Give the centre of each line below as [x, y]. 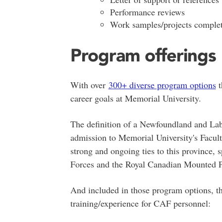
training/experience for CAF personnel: [142, 203]
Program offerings [143, 55]
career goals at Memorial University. [136, 98]
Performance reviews [147, 12]
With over [89, 84]
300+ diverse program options [162, 84]
